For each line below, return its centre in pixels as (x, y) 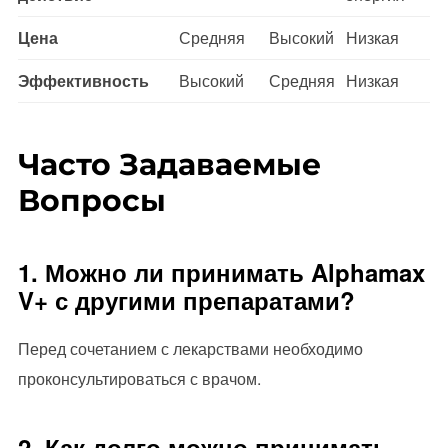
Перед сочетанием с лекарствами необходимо (190, 348)
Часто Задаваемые (169, 164)
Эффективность (83, 81)
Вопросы (91, 200)
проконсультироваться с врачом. (139, 378)
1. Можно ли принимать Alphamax (221, 271)
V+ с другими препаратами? (186, 299)
